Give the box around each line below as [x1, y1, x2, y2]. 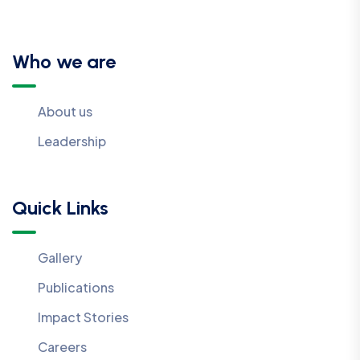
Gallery [38, 249, 82, 267]
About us [38, 103, 92, 121]
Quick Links [12, 196, 108, 220]
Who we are [12, 50, 116, 74]
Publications [38, 279, 114, 297]
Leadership [38, 133, 106, 150]
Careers [38, 338, 87, 356]
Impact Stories [38, 309, 129, 326]
